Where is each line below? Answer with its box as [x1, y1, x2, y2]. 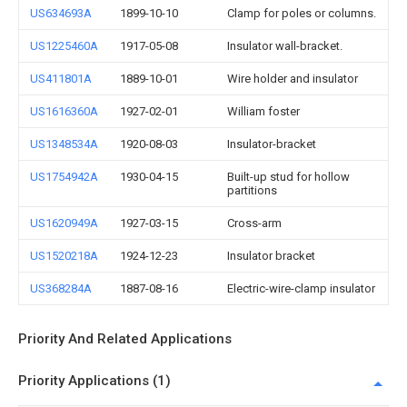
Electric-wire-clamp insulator [227, 282, 375, 295]
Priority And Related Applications [18, 331, 232, 347]
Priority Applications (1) [18, 372, 171, 389]
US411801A [30, 72, 92, 85]
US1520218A [30, 249, 98, 263]
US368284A [30, 282, 92, 295]
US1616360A [30, 104, 98, 118]
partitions [227, 184, 277, 197]
